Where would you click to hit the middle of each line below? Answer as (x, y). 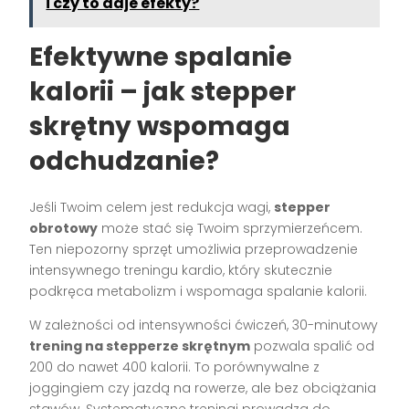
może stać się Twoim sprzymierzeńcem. (231, 228)
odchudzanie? (125, 161)
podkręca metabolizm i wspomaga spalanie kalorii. (199, 291)
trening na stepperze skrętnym (140, 346)
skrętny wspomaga (160, 126)
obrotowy (64, 228)
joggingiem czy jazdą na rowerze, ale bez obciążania (203, 388)
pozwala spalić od (313, 346)
